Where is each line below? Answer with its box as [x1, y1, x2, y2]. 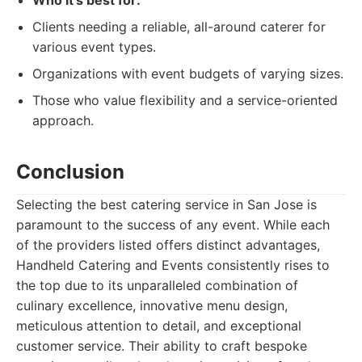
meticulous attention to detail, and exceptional [16, 318, 301, 334]
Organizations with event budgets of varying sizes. [32, 65, 343, 82]
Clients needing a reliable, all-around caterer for [32, 19, 326, 35]
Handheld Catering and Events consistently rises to [16, 257, 330, 273]
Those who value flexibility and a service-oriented [32, 92, 338, 108]
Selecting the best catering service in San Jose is [16, 196, 317, 213]
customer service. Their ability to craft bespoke [16, 338, 307, 354]
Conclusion [16, 160, 124, 183]
